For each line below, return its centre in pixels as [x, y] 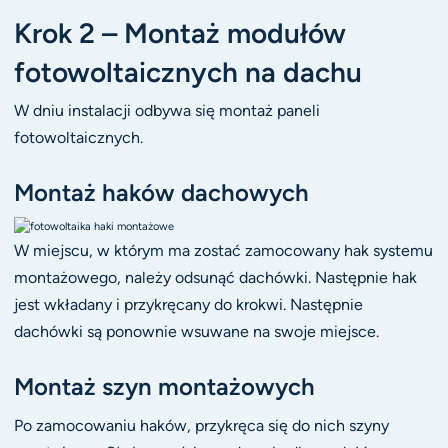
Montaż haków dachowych [161, 192]
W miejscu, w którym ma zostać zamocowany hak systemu [223, 251]
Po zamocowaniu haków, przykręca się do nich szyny [201, 425]
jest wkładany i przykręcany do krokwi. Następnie [188, 305]
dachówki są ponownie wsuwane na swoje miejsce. [196, 332]
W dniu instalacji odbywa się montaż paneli [166, 111]
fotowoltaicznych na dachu [187, 71]
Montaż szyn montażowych [164, 387]
